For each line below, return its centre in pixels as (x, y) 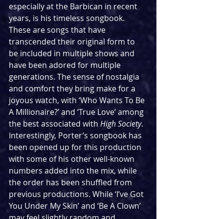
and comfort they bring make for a (73, 88)
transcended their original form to (73, 41)
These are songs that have (58, 30)
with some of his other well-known (73, 159)
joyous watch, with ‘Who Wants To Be (78, 100)
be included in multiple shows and (73, 53)
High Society (121, 123)
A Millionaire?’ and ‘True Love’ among (77, 112)
